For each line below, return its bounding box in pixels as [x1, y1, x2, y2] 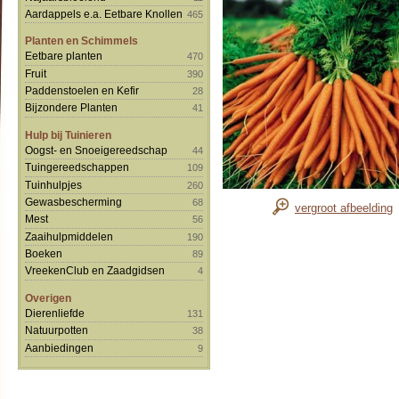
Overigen [25, 291, 71, 304]
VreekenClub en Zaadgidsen [25, 265, 165, 277]
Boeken [25, 248, 62, 259]
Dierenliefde [25, 306, 85, 319]
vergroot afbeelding [295, 201, 393, 215]
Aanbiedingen [25, 341, 94, 354]
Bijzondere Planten [25, 102, 118, 114]
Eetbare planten [25, 50, 102, 62]
